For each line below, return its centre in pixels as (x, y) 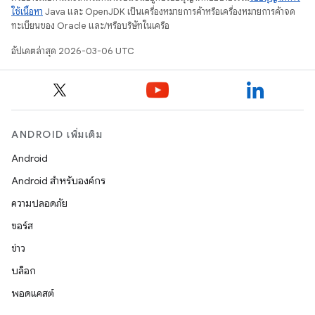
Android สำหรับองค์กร (58, 181)
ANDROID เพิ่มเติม (57, 134)
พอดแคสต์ (33, 293)
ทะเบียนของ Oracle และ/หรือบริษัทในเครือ (90, 26)
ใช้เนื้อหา (27, 12)
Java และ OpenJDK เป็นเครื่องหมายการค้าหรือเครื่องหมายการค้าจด (169, 12)
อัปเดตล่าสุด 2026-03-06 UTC (72, 51)
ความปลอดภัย (39, 203)
